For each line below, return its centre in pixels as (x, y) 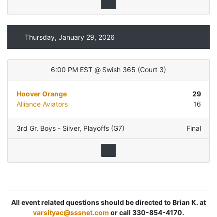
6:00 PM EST (72, 70)
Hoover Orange (41, 94)
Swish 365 (119, 70)
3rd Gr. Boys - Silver (48, 128)
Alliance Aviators (42, 104)
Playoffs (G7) (104, 128)
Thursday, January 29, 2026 (70, 37)
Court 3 (152, 70)
